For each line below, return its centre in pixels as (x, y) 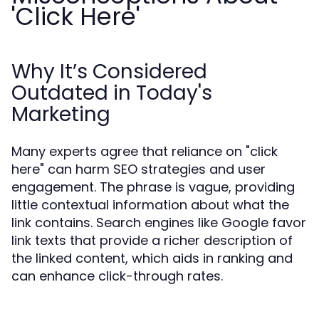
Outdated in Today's (112, 93)
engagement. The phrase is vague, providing (153, 187)
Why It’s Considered (109, 72)
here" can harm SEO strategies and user (138, 169)
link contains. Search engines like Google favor (159, 223)
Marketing (61, 114)
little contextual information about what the (150, 205)
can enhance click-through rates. (117, 276)
